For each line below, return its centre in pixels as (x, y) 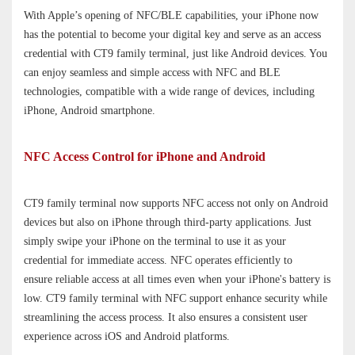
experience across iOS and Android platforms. (127, 336)
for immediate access (117, 260)
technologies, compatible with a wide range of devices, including (169, 91)
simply (40, 241)
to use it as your (250, 241)
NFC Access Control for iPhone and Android (145, 156)
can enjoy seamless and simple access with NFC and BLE (152, 72)
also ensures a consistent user (243, 317)
